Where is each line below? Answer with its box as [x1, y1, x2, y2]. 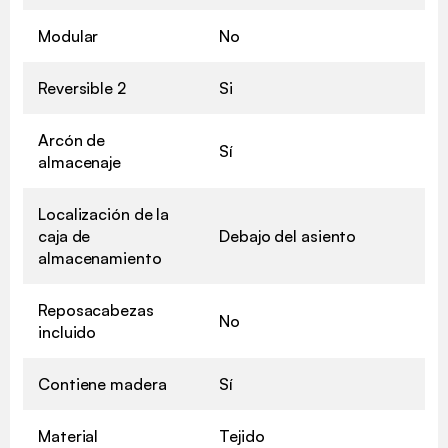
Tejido [219, 425, 265, 446]
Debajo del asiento [219, 225, 357, 246]
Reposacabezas [38, 299, 154, 320]
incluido [38, 321, 97, 342]
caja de [38, 225, 91, 246]
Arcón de [38, 129, 106, 150]
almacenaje [38, 151, 122, 172]
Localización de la [38, 203, 170, 224]
